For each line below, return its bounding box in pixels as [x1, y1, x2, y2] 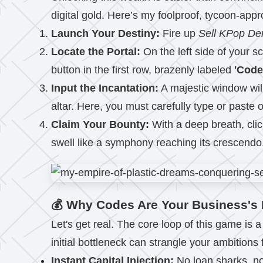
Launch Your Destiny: [51, 28, 160, 39]
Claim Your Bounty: [51, 119, 149, 130]
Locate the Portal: [51, 46, 140, 58]
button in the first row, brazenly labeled [51, 64, 234, 76]
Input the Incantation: [51, 82, 159, 94]
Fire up [160, 28, 198, 39]
